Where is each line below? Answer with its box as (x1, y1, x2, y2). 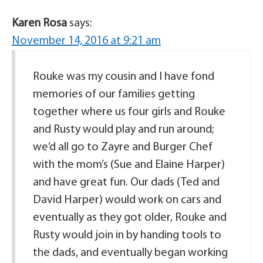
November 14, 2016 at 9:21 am (12, 35, 161, 47)
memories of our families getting (33, 89, 195, 100)
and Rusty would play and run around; (33, 124, 214, 136)
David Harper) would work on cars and (33, 194, 221, 206)
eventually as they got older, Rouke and (33, 212, 227, 224)
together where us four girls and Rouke (33, 106, 225, 118)
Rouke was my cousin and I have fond (33, 71, 214, 83)
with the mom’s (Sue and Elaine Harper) (33, 159, 225, 171)
